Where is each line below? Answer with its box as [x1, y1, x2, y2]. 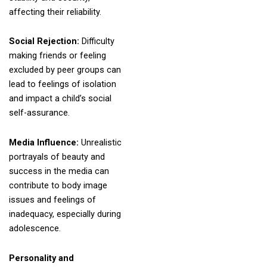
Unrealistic [80, 137, 122, 148]
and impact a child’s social [8, 93, 111, 104]
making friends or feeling [8, 50, 106, 61]
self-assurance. [8, 107, 70, 119]
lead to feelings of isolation [8, 79, 116, 90]
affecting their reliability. [8, 6, 101, 17]
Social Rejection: [8, 36, 82, 47]
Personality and [8, 252, 74, 263]
